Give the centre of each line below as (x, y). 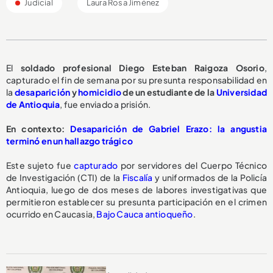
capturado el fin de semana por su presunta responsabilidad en (136, 80)
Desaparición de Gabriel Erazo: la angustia (168, 128)
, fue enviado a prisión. (105, 104)
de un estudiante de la (168, 92)
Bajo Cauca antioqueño (145, 214)
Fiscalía (137, 177)
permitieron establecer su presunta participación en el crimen (136, 201)
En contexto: (38, 128)
